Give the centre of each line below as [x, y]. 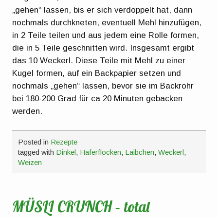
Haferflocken [101, 152]
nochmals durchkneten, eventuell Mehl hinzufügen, [107, 23]
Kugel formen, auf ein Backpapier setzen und [97, 73]
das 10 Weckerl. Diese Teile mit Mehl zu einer [99, 61]
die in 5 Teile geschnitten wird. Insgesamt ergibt [103, 48]
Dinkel [66, 152]
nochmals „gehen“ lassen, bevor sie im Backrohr [103, 86]
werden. [27, 111]
